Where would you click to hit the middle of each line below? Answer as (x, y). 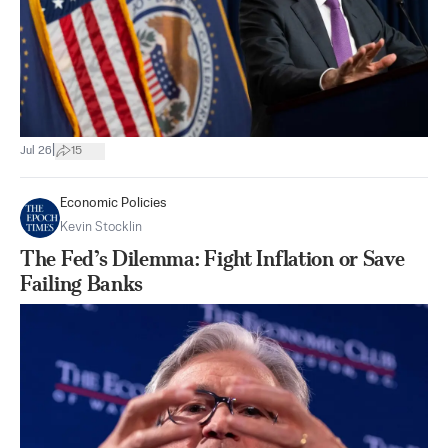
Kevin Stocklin (101, 227)
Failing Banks (82, 283)
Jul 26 (36, 150)
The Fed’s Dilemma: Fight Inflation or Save (212, 258)
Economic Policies (113, 203)
